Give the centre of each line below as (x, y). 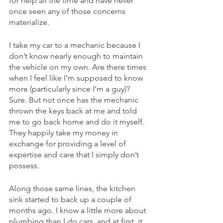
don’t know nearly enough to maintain (77, 56)
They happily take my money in (64, 133)
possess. (24, 166)
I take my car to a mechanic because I (76, 45)
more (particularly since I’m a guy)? (70, 89)
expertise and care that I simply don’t (75, 155)
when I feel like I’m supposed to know (77, 78)
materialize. (29, 22)
